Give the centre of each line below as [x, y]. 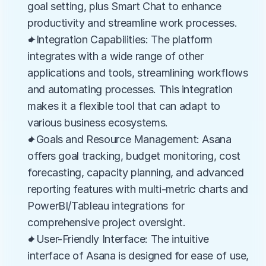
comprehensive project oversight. [107, 222]
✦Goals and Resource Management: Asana [129, 139]
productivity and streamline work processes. [132, 23]
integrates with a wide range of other [115, 56]
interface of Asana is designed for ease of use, [138, 256]
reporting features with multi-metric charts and [138, 189]
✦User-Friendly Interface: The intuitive [118, 239]
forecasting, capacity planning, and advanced [136, 172]
